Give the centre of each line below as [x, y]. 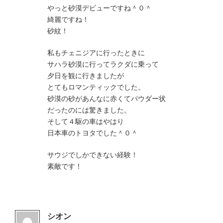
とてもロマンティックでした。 [96, 87]
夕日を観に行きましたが [86, 76]
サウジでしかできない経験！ [93, 155]
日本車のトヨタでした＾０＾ [93, 133]
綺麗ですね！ [68, 19]
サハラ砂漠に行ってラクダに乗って [103, 64]
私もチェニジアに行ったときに [96, 53]
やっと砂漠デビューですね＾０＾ [100, 8]
